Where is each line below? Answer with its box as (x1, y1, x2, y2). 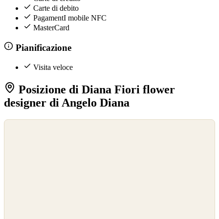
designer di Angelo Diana (4, 96, 130, 109)
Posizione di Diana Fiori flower (16, 83, 175, 96)
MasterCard (33, 23, 69, 32)
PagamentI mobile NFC (33, 13, 107, 22)
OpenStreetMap (7, 131, 44, 139)
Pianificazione (13, 42, 71, 53)
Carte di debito (33, 3, 79, 12)
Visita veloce (33, 63, 73, 72)
